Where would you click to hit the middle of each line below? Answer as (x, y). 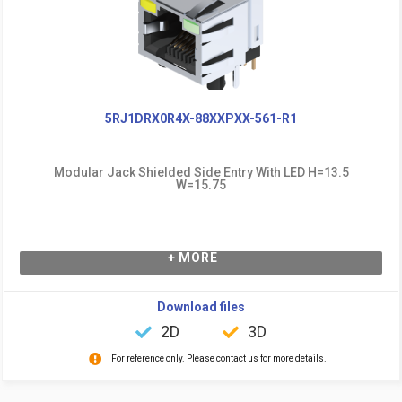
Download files (201, 306)
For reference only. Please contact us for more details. (218, 358)
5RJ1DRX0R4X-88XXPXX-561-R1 (201, 118)
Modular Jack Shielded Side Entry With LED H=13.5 (201, 172)
